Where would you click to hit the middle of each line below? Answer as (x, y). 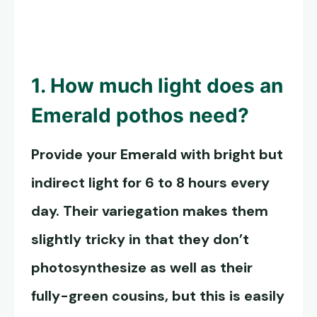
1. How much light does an (157, 86)
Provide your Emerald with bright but (157, 155)
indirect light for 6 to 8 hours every (150, 183)
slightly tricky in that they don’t (140, 240)
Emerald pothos (108, 116)
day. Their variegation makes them (150, 211)
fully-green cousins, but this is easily (158, 296)
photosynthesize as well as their (142, 268)
